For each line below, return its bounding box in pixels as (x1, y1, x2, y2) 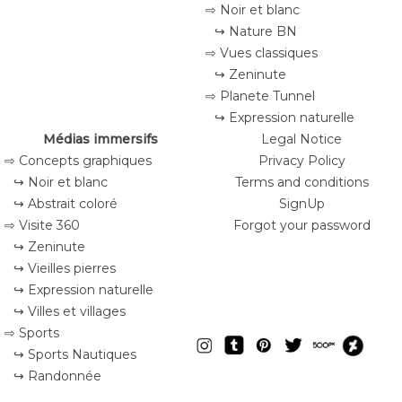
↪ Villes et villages (13, 303, 126, 319)
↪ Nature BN (214, 23, 297, 39)
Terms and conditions (234, 174, 369, 190)
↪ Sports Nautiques (13, 346, 136, 363)
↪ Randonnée (13, 368, 101, 384)
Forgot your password (232, 217, 371, 233)
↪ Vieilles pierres (13, 260, 116, 276)
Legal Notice (261, 131, 342, 147)
